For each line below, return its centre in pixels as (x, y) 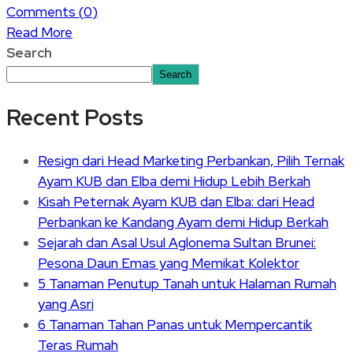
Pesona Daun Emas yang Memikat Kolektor (169, 263)
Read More (39, 33)
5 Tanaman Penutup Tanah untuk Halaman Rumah (187, 283)
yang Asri (66, 304)
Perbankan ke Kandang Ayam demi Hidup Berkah (183, 222)
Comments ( (45, 12)
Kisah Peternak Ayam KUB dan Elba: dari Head (176, 201)
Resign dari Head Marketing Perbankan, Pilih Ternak (191, 160)
